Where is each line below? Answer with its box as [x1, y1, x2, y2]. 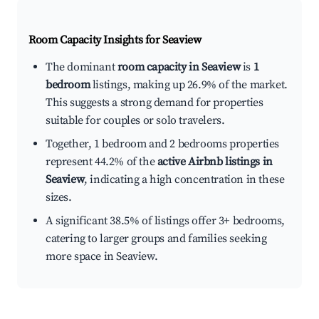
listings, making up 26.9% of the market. [90, 78, 288, 93]
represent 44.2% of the [46, 155, 157, 169]
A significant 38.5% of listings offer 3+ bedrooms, [46, 214, 286, 229]
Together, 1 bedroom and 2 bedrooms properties [46, 137, 280, 152]
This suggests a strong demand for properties [46, 95, 263, 110]
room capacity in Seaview [117, 60, 241, 75]
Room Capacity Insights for [28, 33, 163, 48]
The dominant [46, 60, 117, 75]
